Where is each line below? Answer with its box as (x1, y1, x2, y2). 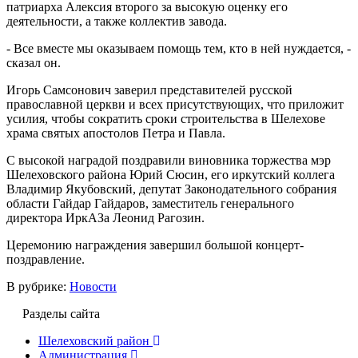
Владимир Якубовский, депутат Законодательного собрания (6, 181, 336, 196)
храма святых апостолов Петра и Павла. (6, 125, 225, 140)
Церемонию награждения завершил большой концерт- (6, 237, 304, 252)
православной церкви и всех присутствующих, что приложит (6, 97, 344, 111)
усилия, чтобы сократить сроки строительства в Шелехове (6, 111, 325, 125)
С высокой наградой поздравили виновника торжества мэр (6, 153, 331, 167)
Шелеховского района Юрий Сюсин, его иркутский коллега (6, 167, 335, 181)
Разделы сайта (22, 306, 100, 320)
